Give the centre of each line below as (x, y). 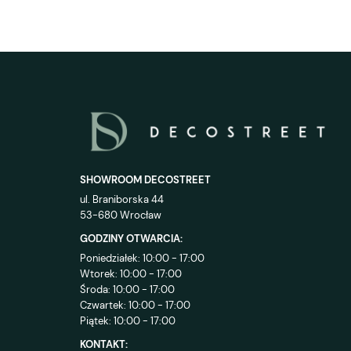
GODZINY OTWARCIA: (131, 239)
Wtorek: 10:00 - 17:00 (131, 274)
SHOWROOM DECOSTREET (145, 180)
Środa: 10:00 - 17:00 (127, 290)
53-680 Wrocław (121, 215)
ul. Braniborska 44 (122, 200)
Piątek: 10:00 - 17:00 (128, 321)
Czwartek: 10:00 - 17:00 (135, 306)
